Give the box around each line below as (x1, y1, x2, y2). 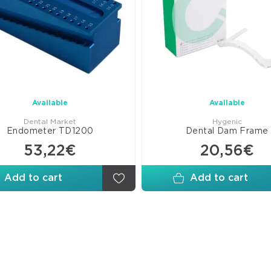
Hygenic (212, 118, 242, 125)
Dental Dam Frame (185, 127, 269, 135)
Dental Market (24, 118, 77, 125)
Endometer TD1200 (6, 127, 94, 135)
